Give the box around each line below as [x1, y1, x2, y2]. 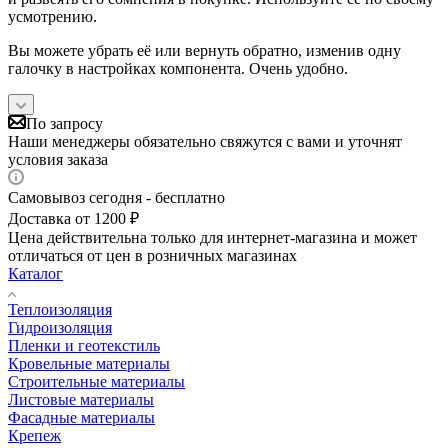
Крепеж [8, 426, 61, 444]
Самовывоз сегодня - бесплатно [8, 188, 225, 206]
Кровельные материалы [8, 354, 170, 372]
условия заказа [8, 150, 108, 168]
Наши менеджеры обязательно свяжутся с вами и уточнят [8, 132, 402, 150]
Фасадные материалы [8, 408, 155, 426]
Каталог [8, 264, 63, 282]
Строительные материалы [8, 372, 185, 390]
